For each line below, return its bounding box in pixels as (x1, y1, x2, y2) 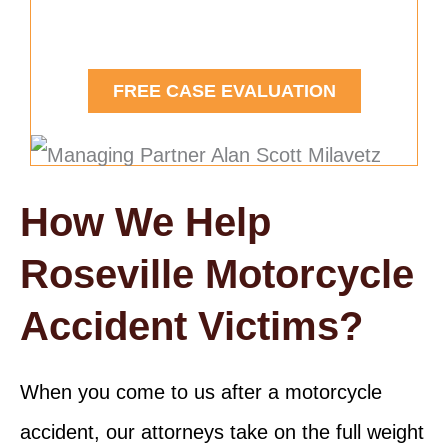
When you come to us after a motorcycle (20, 380, 382, 403)
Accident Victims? (20, 303, 363, 348)
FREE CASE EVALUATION (112, 80, 336, 101)
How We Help (20, 199, 271, 244)
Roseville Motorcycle (20, 251, 414, 296)
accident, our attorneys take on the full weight (20, 420, 424, 443)
